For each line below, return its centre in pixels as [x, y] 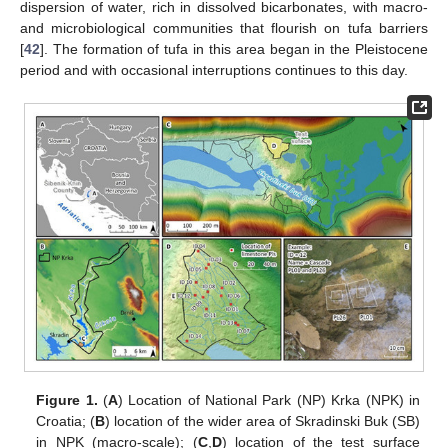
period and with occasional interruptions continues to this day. [214, 69]
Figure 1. [67, 399]
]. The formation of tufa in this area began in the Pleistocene [234, 48]
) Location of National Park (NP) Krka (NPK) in [269, 399]
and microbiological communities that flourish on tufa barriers [224, 27]
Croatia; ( [66, 420]
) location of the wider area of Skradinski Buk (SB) [262, 420]
